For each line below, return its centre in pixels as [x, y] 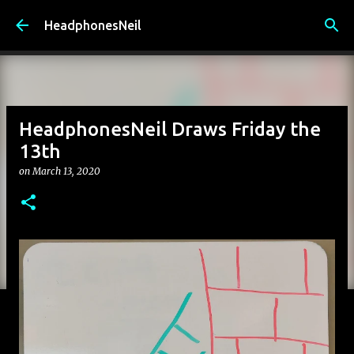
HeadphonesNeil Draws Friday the [170, 129]
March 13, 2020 [66, 171]
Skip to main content [177, 20]
